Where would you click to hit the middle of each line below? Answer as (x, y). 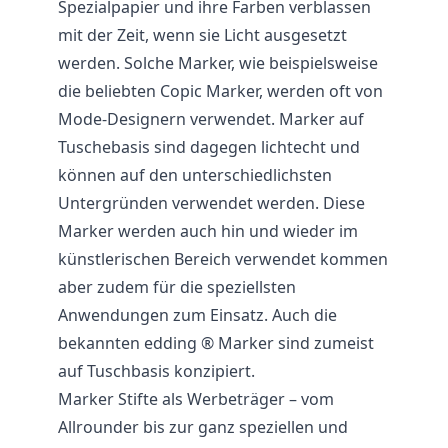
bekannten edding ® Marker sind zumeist (216, 343)
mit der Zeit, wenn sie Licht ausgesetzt (202, 35)
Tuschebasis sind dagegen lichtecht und (209, 147)
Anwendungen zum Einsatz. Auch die (197, 315)
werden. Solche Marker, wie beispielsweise (218, 63)
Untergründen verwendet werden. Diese (211, 203)
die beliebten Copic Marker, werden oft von (220, 91)
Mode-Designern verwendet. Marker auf (211, 119)
